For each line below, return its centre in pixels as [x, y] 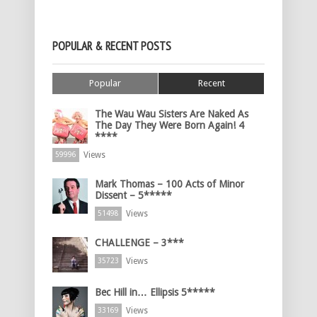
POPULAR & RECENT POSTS [112, 46]
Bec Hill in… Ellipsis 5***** [155, 293]
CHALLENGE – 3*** [139, 243]
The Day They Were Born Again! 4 [169, 126]
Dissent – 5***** [133, 196]
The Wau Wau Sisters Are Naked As [172, 114]
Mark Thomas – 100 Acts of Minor [169, 184]
